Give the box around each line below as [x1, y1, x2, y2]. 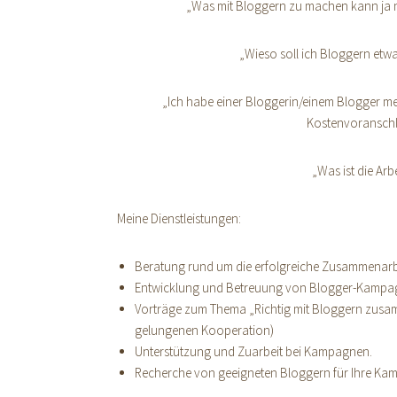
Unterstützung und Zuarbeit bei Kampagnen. [135, 343, 372, 360]
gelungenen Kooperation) [135, 322, 274, 339]
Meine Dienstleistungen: [117, 210, 241, 227]
